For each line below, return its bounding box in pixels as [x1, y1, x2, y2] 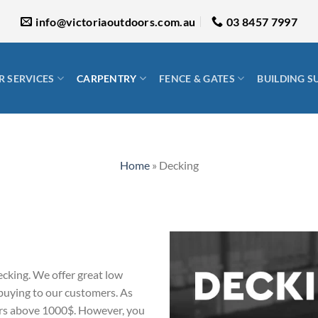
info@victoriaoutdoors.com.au [35, 14, 196, 28]
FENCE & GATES [159, 72, 235, 84]
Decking [158, 158, 199, 172]
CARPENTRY [77, 72, 137, 84]
